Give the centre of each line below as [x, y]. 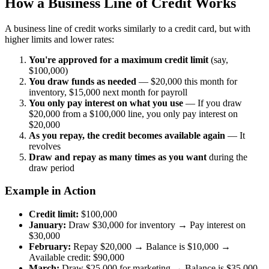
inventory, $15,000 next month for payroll [108, 92]
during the [227, 157]
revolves [45, 146]
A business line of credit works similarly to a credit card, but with [128, 28]
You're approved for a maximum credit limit [119, 59]
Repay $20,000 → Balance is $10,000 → [151, 246]
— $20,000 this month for [187, 81]
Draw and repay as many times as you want [118, 157]
